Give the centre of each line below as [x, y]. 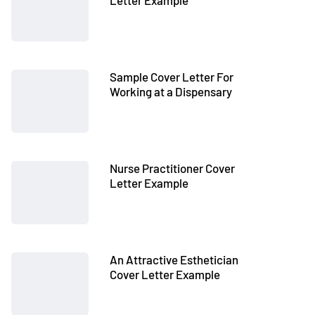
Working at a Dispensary [171, 91]
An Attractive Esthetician [174, 259]
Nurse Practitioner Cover [172, 168]
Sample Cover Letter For [172, 77]
